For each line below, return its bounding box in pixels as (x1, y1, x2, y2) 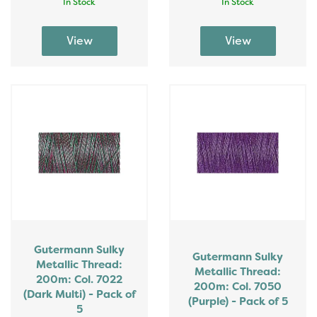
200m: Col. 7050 (194, 279, 282, 294)
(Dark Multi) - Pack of (23, 287, 136, 301)
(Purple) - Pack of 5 (188, 294, 288, 309)
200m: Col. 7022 (36, 272, 122, 287)
